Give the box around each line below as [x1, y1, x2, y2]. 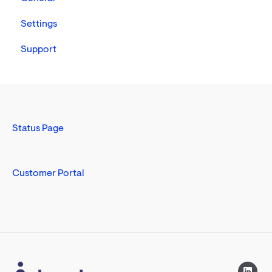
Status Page [12, 124, 64, 134]
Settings [21, 19, 57, 30]
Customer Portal [12, 168, 84, 178]
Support [21, 45, 56, 55]
